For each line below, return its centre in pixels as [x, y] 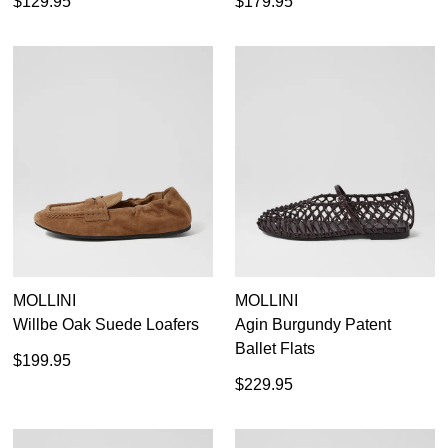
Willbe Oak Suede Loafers [106, 325]
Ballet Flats [275, 349]
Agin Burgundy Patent [313, 325]
